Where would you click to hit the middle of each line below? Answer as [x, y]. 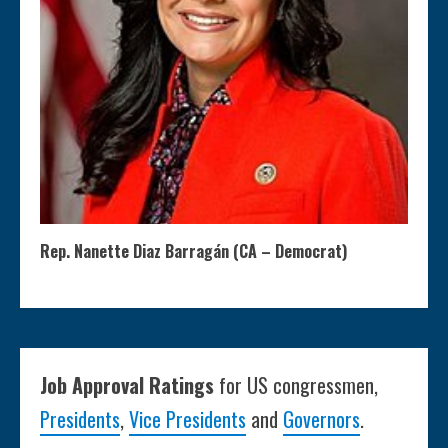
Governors [321, 419]
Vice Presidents [187, 419]
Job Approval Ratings [129, 385]
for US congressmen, [298, 385]
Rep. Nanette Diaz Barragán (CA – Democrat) [193, 251]
